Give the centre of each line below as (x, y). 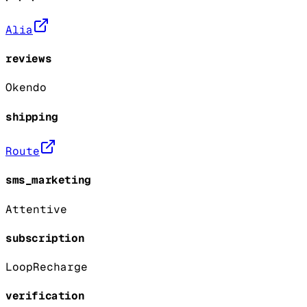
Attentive (36, 209)
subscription (45, 238)
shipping (32, 116)
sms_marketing (48, 180)
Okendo (26, 88)
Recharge (60, 267)
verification (45, 296)
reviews (29, 59)
